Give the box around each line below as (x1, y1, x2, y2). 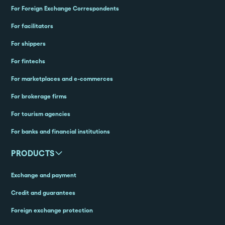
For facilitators (11, 23, 54, 30)
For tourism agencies (11, 110, 71, 118)
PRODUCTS (11, 149, 55, 158)
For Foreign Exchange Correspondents (11, 5, 120, 12)
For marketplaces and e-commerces (11, 75, 114, 82)
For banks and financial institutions (11, 128, 110, 135)
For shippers (11, 40, 46, 47)
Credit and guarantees (11, 189, 76, 196)
